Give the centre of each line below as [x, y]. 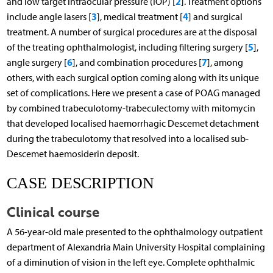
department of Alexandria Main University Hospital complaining [136, 247]
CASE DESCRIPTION [80, 183]
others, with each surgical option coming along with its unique [133, 77]
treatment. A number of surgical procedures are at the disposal [132, 32]
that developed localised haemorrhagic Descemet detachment [133, 123]
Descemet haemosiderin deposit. [73, 154]
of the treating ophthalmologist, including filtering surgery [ [127, 47]
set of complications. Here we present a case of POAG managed [133, 93]
